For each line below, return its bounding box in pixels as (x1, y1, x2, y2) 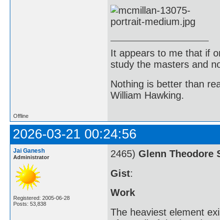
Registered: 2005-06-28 (13, 195, 70, 201)
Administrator (13, 154, 49, 160)
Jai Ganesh (13, 147, 45, 154)
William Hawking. (110, 89, 184, 101)
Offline (13, 113, 28, 119)
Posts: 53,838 (13, 201, 46, 207)
